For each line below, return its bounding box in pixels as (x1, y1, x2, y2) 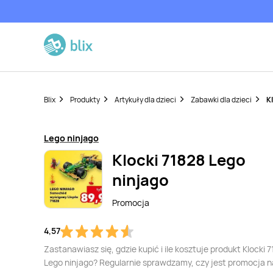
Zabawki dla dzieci (191, 94, 252, 105)
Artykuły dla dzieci (115, 94, 176, 105)
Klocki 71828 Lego (112, 149, 246, 171)
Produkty (70, 94, 100, 105)
